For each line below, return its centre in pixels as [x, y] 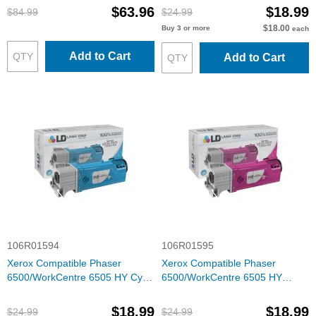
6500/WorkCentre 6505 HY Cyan [80, 277]
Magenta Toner [195, 291]
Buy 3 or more [186, 28]
